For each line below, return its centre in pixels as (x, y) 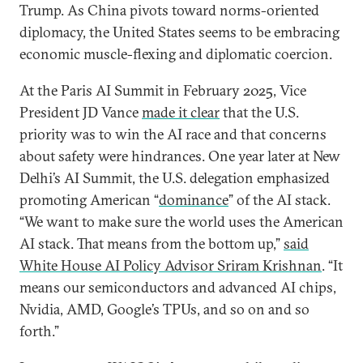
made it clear (181, 112)
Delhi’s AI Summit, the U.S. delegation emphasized (175, 178)
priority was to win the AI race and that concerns (173, 134)
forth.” (41, 331)
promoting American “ (89, 200)
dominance (194, 200)
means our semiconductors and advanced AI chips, (178, 287)
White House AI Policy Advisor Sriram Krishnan (171, 265)
